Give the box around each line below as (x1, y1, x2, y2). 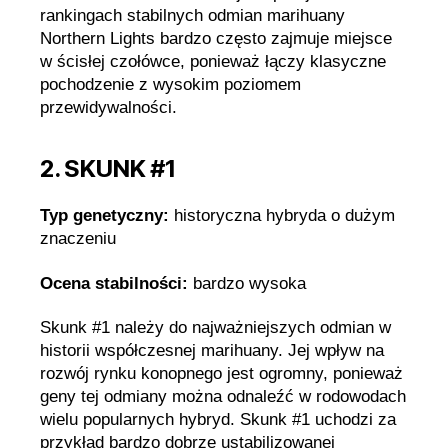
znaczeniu (40, 229, 116, 249)
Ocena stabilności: (40, 273, 188, 293)
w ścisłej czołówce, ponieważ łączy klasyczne (40, 52, 386, 72)
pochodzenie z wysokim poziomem (40, 75, 301, 95)
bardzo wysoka (188, 273, 306, 293)
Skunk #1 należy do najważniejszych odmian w (40, 317, 391, 337)
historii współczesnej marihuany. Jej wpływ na (40, 340, 384, 360)
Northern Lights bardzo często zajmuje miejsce (40, 29, 392, 49)
